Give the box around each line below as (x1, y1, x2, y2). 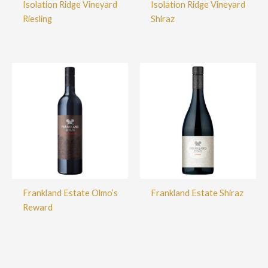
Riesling (22, 13, 52, 24)
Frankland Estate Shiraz (150, 187, 243, 198)
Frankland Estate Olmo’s (22, 187, 118, 198)
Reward (22, 202, 53, 212)
